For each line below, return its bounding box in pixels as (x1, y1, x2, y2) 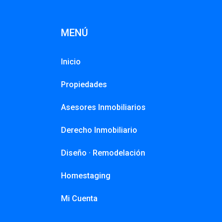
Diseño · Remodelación (61, 148, 146, 158)
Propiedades (61, 80, 108, 90)
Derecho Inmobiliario (61, 125, 138, 135)
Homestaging (61, 171, 111, 181)
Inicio (61, 57, 81, 67)
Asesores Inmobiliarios (61, 103, 146, 112)
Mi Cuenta (61, 194, 98, 204)
